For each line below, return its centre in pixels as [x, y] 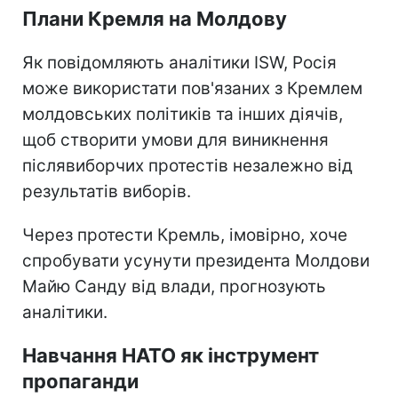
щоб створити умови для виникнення [175, 139]
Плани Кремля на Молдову [155, 18]
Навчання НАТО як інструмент [171, 355]
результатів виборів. [107, 191]
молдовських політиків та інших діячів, [183, 114]
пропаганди [80, 381]
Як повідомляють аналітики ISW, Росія [179, 62]
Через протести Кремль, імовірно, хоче [185, 235]
